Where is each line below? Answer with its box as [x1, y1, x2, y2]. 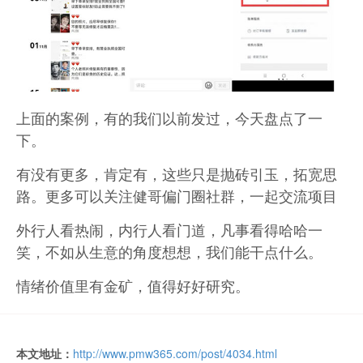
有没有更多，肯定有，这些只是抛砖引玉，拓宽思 [16, 163, 337, 185]
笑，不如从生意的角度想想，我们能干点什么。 [16, 241, 322, 263]
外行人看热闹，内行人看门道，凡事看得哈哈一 [16, 219, 322, 241]
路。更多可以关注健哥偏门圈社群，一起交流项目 [16, 185, 337, 207]
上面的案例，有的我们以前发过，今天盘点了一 [16, 107, 322, 129]
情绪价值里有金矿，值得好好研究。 [16, 275, 250, 297]
